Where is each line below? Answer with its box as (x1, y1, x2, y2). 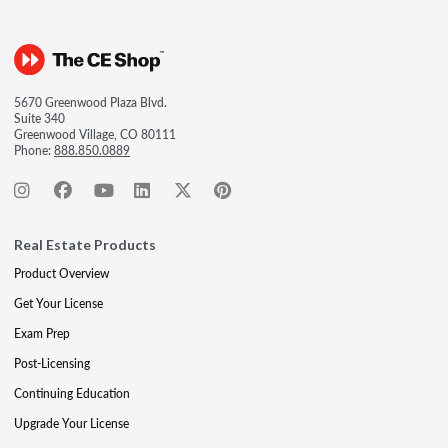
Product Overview (14, 265, 109, 282)
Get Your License (14, 295, 103, 312)
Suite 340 (14, 110, 65, 127)
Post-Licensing (14, 355, 90, 372)
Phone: (14, 142, 54, 159)
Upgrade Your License (14, 415, 129, 432)
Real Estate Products (14, 236, 156, 253)
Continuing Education (14, 385, 130, 402)
